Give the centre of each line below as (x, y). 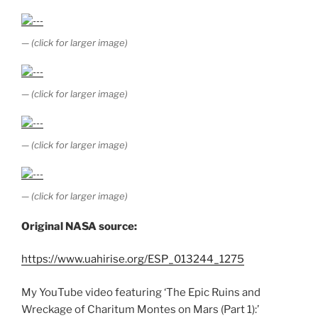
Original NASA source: (79, 226)
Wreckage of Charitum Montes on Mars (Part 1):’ (140, 309)
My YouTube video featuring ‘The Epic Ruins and (141, 292)
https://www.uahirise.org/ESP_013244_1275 (133, 259)
